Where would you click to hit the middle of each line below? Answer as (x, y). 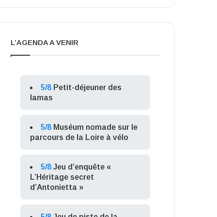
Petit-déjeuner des (88, 87)
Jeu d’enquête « (82, 167)
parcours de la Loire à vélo (79, 137)
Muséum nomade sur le (96, 127)
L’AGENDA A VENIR (45, 42)
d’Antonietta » (57, 187)
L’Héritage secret (62, 177)
